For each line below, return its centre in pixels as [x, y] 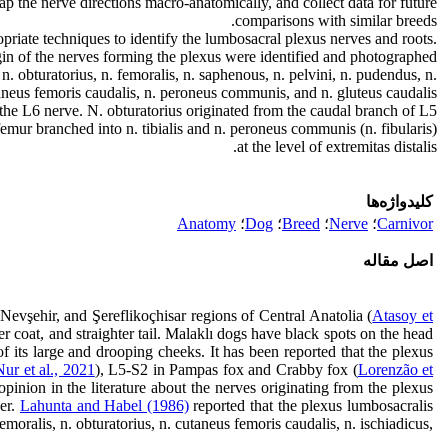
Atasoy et [403, 315]
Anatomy [206, 223]
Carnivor [405, 223]
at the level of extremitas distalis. [337, 146]
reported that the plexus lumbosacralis [311, 405]
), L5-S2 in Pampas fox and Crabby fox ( [226, 369]
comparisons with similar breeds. [336, 20]
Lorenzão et [395, 369]
